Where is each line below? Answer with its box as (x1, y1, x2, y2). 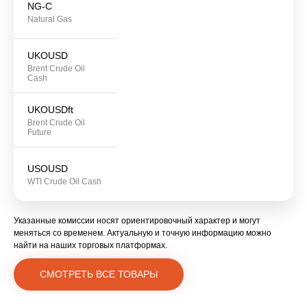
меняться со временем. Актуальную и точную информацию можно (14, 228, 271, 238)
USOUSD (27, 163, 68, 175)
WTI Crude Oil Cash (27, 177, 101, 187)
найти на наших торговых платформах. (14, 241, 167, 251)
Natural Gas (27, 14, 72, 25)
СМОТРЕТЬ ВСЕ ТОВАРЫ (40, 269, 158, 280)
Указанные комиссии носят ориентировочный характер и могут (14, 216, 260, 226)
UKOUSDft (27, 104, 73, 116)
